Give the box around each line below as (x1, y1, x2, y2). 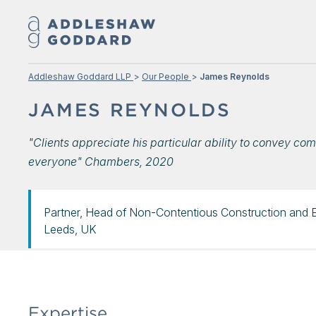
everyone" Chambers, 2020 (28, 154, 174, 169)
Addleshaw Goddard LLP (28, 71, 131, 82)
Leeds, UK (44, 222, 97, 236)
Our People (142, 71, 189, 82)
